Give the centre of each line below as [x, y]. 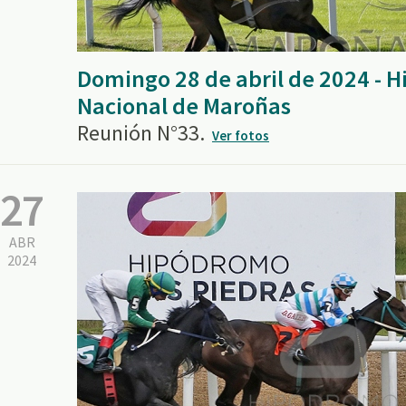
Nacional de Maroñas [184, 106]
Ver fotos [241, 135]
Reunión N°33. [141, 133]
